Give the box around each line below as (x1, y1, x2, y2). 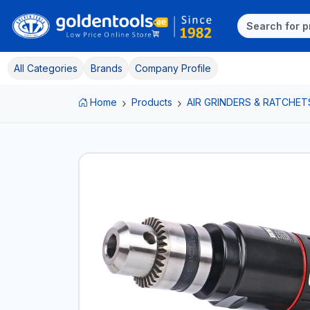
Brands (90, 62, 122, 74)
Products (131, 95, 172, 108)
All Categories (13, 62, 77, 74)
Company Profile (135, 62, 212, 74)
